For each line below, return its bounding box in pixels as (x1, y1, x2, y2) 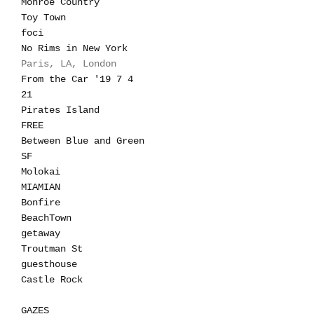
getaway (21, 228, 60, 239)
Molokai (21, 166, 60, 177)
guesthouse (21, 259, 77, 270)
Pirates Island (21, 104, 100, 116)
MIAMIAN (21, 182, 60, 193)
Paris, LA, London (21, 58, 116, 69)
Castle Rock (21, 274, 83, 285)
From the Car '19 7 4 (21, 74, 133, 85)
